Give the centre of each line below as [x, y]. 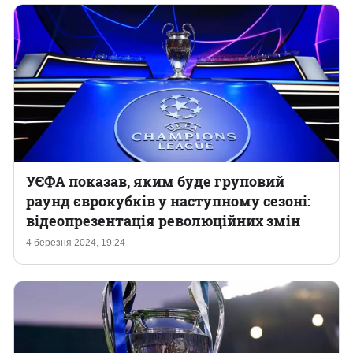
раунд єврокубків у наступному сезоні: [168, 201]
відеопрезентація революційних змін [163, 221]
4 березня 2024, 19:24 [76, 243]
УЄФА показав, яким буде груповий [155, 181]
